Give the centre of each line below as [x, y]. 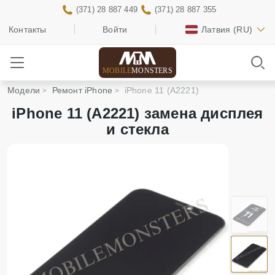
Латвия [216, 29]
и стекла [137, 129]
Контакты [28, 29]
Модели [24, 90]
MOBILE [117, 70]
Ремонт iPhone [82, 90]
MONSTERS [152, 70]
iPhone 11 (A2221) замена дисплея [137, 113]
